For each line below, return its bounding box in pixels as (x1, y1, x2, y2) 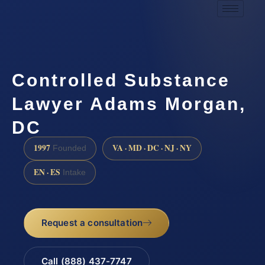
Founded (50, 144, 86, 153)
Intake (60, 167, 86, 177)
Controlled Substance (12, 70, 230, 90)
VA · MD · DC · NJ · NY (112, 142, 192, 154)
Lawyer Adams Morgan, (12, 93, 246, 114)
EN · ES (34, 166, 60, 178)
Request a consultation (41, 216, 143, 228)
